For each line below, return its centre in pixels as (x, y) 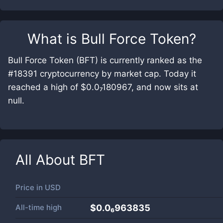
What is (54, 39)
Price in (30, 187)
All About (47, 160)
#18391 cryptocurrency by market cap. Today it (102, 74)
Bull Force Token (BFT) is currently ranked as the (105, 60)
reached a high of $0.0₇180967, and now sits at (103, 87)
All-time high (39, 207)
